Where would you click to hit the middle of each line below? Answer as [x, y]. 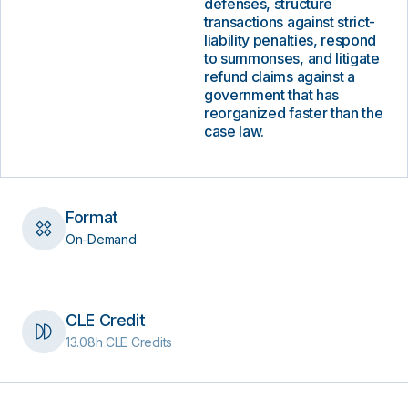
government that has [271, 95]
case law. [235, 131]
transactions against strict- [290, 22]
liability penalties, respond [291, 40]
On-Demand [101, 239]
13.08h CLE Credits [119, 342]
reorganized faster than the [294, 113]
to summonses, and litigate [292, 58]
